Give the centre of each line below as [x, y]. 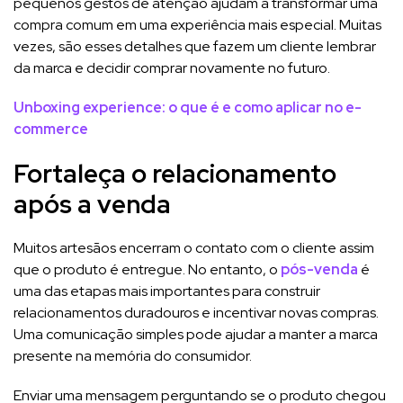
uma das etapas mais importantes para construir [167, 291]
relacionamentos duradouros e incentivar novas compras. [196, 312]
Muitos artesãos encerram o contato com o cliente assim [194, 247]
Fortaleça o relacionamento [175, 173]
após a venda [92, 204]
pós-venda [319, 269]
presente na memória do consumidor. [133, 355]
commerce [51, 129]
